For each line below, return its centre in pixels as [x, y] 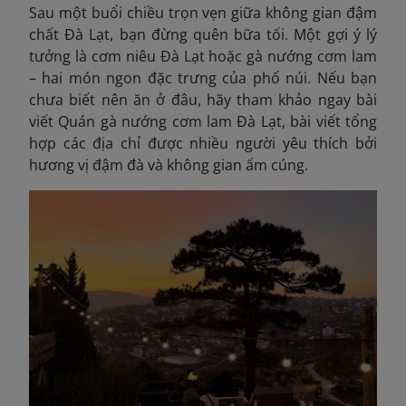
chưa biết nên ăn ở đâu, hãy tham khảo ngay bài [203, 99]
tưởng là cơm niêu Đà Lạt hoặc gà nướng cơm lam [203, 56]
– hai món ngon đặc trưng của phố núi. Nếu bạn [203, 77]
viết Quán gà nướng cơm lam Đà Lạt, [157, 121]
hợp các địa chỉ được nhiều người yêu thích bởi [203, 143]
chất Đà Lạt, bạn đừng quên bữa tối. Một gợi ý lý [203, 34]
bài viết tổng [331, 121]
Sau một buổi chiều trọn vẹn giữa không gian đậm [203, 12]
